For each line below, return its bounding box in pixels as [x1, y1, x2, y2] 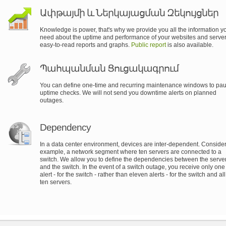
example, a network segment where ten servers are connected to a [40, 148, 221, 156]
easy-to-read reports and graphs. [40, 41, 131, 49]
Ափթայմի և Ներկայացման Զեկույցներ [40, 8, 218, 19]
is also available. [166, 41, 213, 49]
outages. [40, 97, 64, 104]
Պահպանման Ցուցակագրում [40, 63, 179, 74]
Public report [131, 41, 166, 49]
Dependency [40, 122, 91, 133]
